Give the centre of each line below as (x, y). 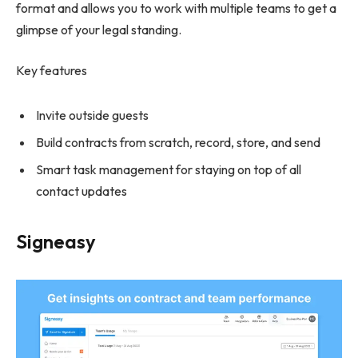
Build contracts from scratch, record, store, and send (178, 143)
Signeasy (56, 242)
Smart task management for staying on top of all (169, 170)
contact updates (82, 191)
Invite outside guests (92, 115)
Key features (52, 71)
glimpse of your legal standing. (99, 29)
